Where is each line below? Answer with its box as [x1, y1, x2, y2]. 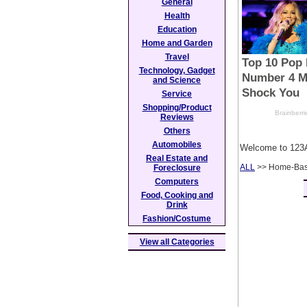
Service [162, 89, 192, 99]
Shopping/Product [142, 103, 212, 112]
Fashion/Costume [143, 214, 211, 223]
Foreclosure [153, 163, 201, 173]
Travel [164, 52, 189, 62]
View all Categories [139, 237, 214, 247]
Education [157, 25, 197, 34]
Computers [155, 177, 199, 186]
